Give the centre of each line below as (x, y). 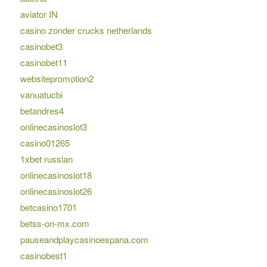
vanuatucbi (41, 95)
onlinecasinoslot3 (53, 127)
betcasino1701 (48, 207)
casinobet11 (44, 63)
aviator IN (39, 14)
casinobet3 (41, 46)
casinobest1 (44, 256)
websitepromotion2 (57, 79)
